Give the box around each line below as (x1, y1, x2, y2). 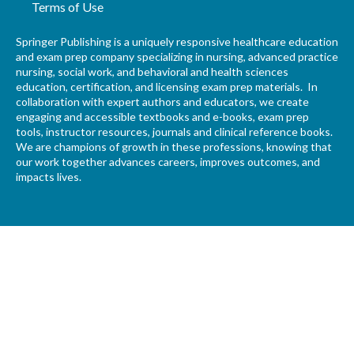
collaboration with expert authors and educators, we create (16, 95, 309, 109)
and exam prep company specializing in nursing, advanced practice (16, 50, 338, 64)
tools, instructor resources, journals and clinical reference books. (16, 125, 333, 139)
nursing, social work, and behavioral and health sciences (16, 65, 288, 79)
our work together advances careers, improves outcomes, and (16, 155, 320, 169)
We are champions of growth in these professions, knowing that (16, 140, 332, 154)
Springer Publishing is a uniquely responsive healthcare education (16, 35, 338, 49)
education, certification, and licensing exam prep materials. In (16, 80, 318, 94)
